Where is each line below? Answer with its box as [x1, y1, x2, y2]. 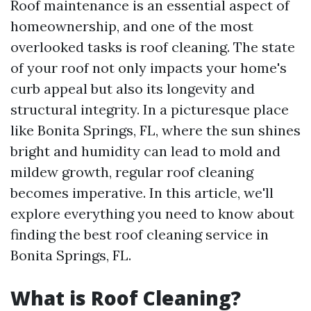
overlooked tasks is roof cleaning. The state [10, 38, 295, 56]
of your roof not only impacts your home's [10, 59, 287, 76]
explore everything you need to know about [10, 205, 294, 222]
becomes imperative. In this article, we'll [10, 184, 274, 201]
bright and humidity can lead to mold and [10, 142, 280, 160]
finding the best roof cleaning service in [10, 226, 269, 243]
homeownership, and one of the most [10, 17, 253, 35]
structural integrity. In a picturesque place [10, 101, 289, 118]
